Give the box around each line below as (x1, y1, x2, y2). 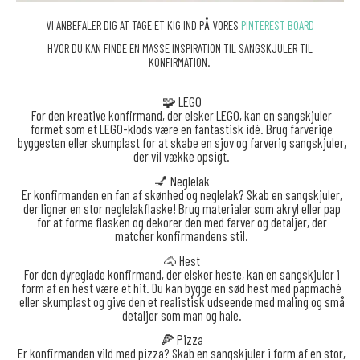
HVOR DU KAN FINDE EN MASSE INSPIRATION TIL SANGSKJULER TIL (47, 41, 313, 56)
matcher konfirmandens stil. (115, 227, 249, 244)
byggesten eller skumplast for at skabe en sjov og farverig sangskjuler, (17, 134, 346, 151)
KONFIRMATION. (148, 55, 212, 70)
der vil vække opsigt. (133, 148, 231, 165)
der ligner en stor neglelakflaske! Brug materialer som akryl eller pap (22, 200, 341, 217)
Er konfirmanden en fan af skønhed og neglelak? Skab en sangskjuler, (21, 186, 342, 203)
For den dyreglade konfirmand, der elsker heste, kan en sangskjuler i (23, 265, 340, 282)
